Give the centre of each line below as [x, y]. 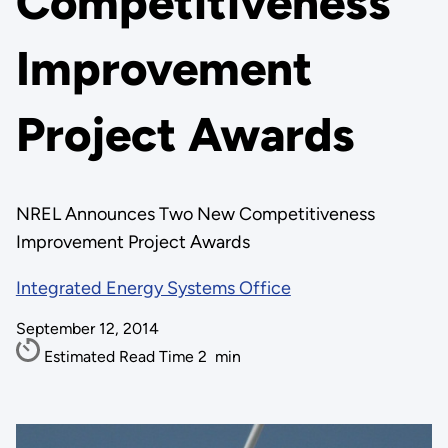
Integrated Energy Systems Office [153, 288]
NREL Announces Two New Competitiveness [195, 214]
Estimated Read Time [120, 356]
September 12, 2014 [87, 328]
